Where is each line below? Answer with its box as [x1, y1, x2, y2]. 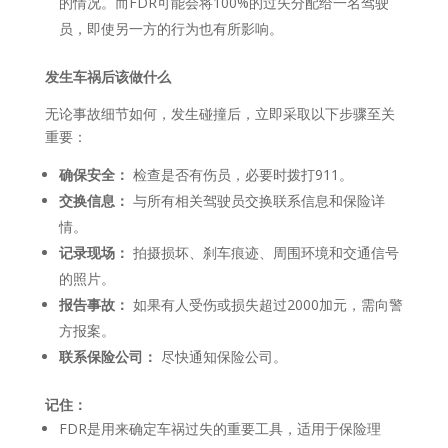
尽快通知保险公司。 [156, 346, 287, 366]
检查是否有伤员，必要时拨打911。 [128, 164, 353, 184]
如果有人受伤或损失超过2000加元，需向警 [128, 294, 403, 314]
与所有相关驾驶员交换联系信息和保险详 [128, 190, 385, 210]
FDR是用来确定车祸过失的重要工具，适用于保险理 [58, 418, 381, 438]
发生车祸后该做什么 [44, 66, 171, 86]
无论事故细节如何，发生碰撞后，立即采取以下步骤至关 [44, 103, 395, 123]
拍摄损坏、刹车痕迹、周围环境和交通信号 [128, 242, 399, 262]
